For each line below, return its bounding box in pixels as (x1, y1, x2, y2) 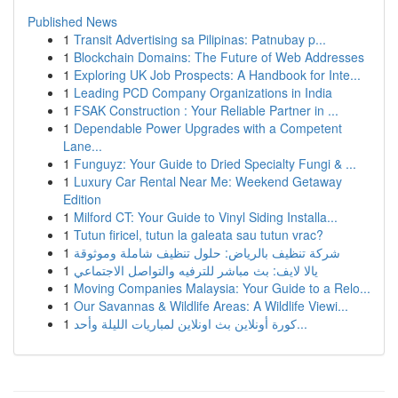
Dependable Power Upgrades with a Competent (74, 119, 342, 137)
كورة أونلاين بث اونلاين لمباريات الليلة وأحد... (297, 314, 307, 332)
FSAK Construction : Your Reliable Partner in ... (74, 101, 338, 119)
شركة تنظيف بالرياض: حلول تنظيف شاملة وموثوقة (74, 243, 340, 261)
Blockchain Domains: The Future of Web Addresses (74, 48, 364, 66)
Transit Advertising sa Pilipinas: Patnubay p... (74, 30, 326, 48)
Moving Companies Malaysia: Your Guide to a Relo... (74, 279, 370, 297)
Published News (28, 12, 117, 30)
